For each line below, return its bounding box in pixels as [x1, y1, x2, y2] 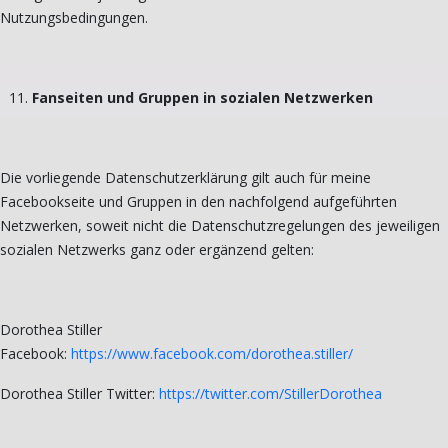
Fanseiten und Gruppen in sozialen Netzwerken [32, 87, 373, 107]
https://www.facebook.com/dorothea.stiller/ [71, 343, 353, 363]
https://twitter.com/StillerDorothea [159, 383, 382, 403]
